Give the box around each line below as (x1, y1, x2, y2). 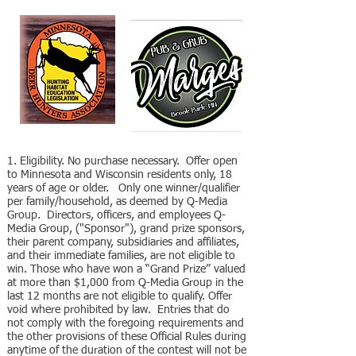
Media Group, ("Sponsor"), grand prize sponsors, (7, 223, 245, 234)
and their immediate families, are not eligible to (7, 250, 235, 261)
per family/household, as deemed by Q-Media (7, 196, 227, 207)
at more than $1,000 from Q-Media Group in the (7, 277, 243, 288)
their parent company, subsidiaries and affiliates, (7, 237, 239, 248)
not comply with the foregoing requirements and (7, 318, 244, 329)
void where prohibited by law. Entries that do (7, 304, 230, 315)
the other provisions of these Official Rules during (7, 331, 246, 342)
